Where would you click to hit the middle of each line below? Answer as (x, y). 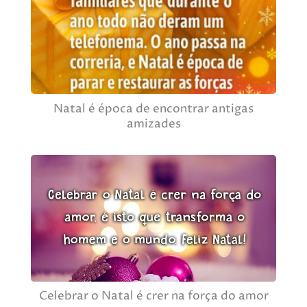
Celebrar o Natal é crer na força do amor (153, 297)
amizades (153, 124)
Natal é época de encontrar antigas (153, 109)
